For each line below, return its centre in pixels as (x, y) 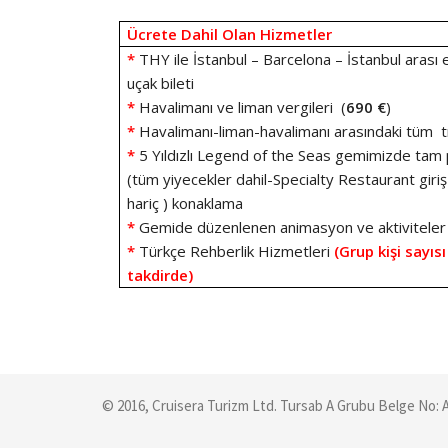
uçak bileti (161, 83)
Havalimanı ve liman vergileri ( (243, 107)
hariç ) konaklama (185, 203)
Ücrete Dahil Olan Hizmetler (230, 34)
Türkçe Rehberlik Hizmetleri (235, 251)
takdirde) (160, 275)
